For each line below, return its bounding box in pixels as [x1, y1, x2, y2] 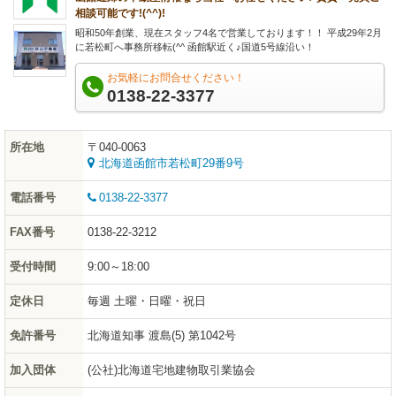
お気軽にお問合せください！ [107, 71, 245, 84]
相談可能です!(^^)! [75, 6, 165, 19]
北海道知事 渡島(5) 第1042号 [88, 328, 236, 342]
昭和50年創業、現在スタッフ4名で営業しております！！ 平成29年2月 [75, 27, 382, 38]
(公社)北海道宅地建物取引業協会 [88, 362, 255, 377]
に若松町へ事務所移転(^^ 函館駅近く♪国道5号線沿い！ [75, 41, 315, 52]
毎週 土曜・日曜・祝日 [88, 293, 206, 308]
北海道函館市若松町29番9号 [99, 156, 244, 170]
